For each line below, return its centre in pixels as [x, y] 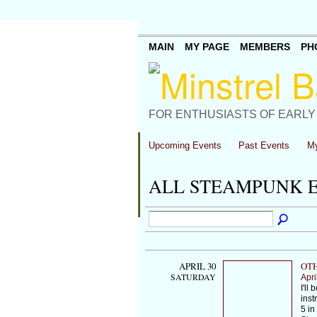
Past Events [264, 145]
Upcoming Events [185, 145]
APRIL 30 [197, 266]
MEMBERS [265, 47]
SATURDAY [193, 276]
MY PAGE [207, 47]
